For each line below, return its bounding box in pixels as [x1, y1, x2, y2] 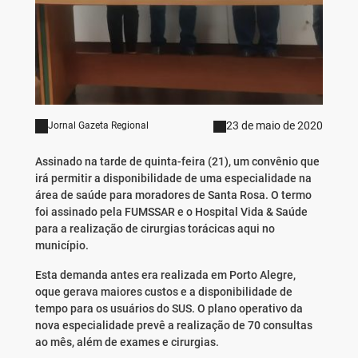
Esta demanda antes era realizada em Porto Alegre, [34, 268, 296, 282]
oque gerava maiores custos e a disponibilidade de [34, 285, 292, 299]
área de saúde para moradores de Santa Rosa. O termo [34, 189, 312, 202]
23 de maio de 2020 [226, 119, 324, 133]
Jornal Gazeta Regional [47, 120, 149, 132]
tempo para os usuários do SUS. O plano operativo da [34, 302, 303, 316]
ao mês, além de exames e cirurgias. [34, 336, 219, 349]
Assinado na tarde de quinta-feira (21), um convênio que [34, 155, 320, 169]
